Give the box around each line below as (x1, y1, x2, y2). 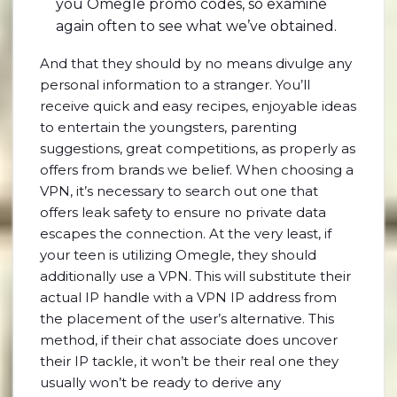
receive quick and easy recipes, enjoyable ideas (40, 97, 356, 114)
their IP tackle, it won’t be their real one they (40, 353, 339, 370)
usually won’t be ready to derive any (40, 374, 281, 391)
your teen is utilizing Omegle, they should (40, 246, 316, 263)
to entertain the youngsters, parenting (40, 119, 297, 136)
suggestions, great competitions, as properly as (40, 140, 355, 157)
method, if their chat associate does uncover (40, 331, 338, 348)
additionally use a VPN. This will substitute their (40, 268, 351, 284)
